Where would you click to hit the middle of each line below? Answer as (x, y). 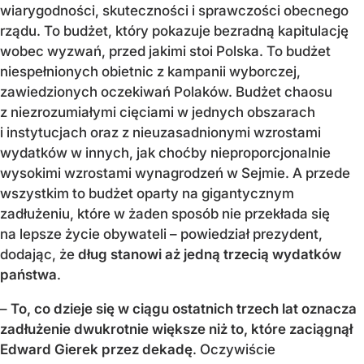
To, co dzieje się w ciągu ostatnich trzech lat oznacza (184, 308)
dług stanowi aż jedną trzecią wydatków (210, 254)
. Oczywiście (234, 349)
